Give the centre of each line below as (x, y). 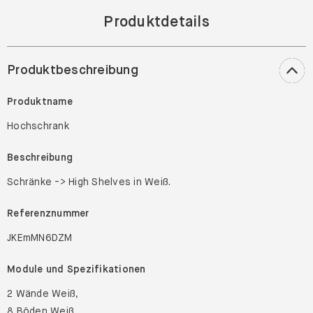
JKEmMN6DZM (40, 268)
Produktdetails (156, 52)
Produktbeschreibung (73, 101)
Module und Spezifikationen (77, 300)
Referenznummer (48, 244)
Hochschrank (38, 156)
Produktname (40, 132)
